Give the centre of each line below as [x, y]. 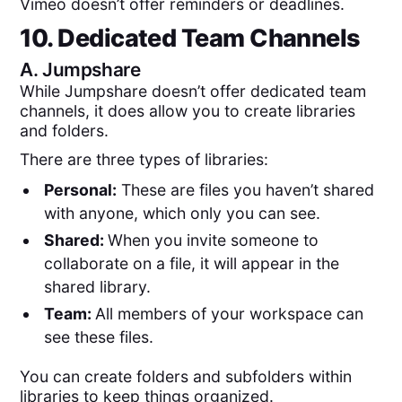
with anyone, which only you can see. [182, 214]
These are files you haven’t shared [245, 190]
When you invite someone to [213, 240]
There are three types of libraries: [144, 159]
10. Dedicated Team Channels [190, 39]
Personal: [80, 190]
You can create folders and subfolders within [186, 377]
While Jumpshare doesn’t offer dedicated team [193, 91]
